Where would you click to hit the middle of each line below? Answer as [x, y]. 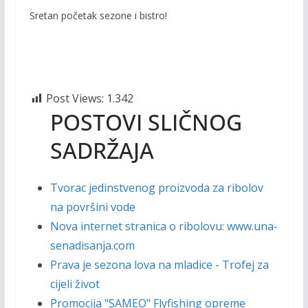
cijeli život [75, 284]
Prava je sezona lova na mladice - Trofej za [159, 265]
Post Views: [75, 98]
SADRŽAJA [102, 150]
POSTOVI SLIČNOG [146, 122]
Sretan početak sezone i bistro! [98, 15]
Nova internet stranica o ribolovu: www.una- [164, 226]
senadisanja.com [92, 245]
